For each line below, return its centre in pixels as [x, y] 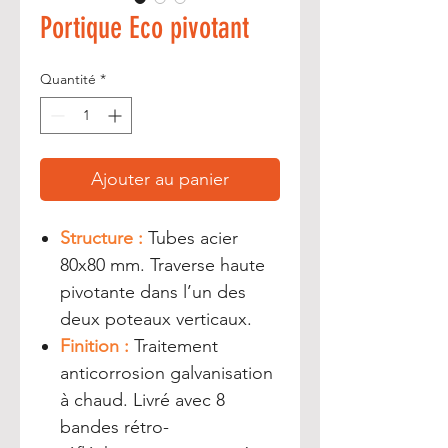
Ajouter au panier [160, 179]
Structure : [101, 238]
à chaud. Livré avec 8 [142, 400]
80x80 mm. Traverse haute [162, 265]
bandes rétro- [114, 427]
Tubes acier [190, 238]
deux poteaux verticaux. [156, 319]
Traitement [173, 346]
